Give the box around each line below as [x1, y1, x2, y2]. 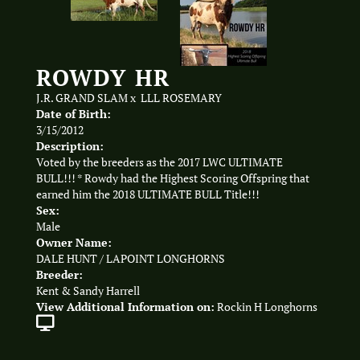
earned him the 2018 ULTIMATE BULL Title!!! [36, 186, 260, 202]
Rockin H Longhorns [217, 299, 317, 314]
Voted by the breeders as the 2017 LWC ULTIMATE [36, 154, 283, 170]
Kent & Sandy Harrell [36, 283, 140, 298]
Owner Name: [36, 234, 112, 250]
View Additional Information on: [36, 298, 215, 314]
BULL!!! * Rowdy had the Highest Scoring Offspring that [36, 170, 309, 186]
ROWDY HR [36, 62, 170, 92]
